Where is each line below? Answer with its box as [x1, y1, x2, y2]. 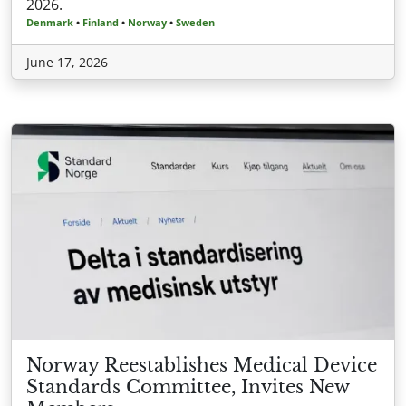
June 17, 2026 [26, 53, 108, 72]
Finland [82, 15, 119, 30]
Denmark [26, 15, 73, 30]
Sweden [176, 15, 215, 30]
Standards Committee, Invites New [26, 375, 349, 398]
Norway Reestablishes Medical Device [26, 353, 377, 376]
